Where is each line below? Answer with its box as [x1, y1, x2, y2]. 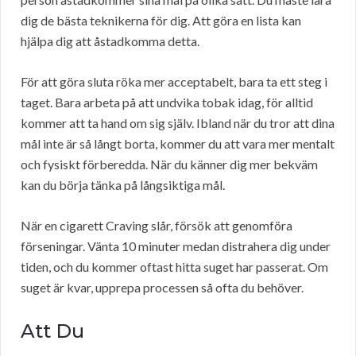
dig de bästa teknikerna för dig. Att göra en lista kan [21, 13, 301, 29]
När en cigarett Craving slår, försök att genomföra [21, 218, 292, 234]
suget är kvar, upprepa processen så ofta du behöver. [21, 280, 304, 296]
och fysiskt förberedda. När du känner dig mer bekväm [21, 157, 318, 172]
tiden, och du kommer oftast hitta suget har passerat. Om [21, 259, 328, 275]
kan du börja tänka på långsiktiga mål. [21, 177, 225, 193]
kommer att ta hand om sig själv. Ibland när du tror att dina [21, 115, 335, 131]
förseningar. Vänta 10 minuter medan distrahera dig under [21, 238, 331, 254]
